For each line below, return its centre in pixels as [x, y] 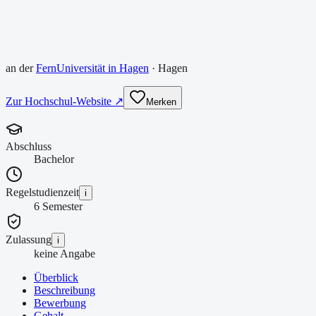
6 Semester [58, 207]
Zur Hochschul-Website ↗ [65, 102]
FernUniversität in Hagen [92, 68]
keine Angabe [65, 254]
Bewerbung [60, 303]
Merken [161, 102]
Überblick [56, 278]
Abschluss [29, 147]
